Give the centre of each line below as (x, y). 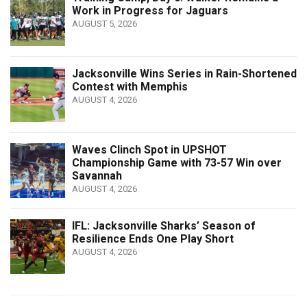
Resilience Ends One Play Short (153, 238)
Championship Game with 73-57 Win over (177, 162)
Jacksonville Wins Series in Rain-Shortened (184, 73)
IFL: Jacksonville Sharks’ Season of (164, 225)
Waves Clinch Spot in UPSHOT (149, 149)
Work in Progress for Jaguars (150, 10)
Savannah (97, 175)
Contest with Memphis (130, 86)
